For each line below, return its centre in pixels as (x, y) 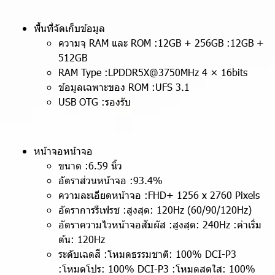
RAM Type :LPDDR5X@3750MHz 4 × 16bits (153, 72)
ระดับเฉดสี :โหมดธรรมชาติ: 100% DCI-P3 (147, 254)
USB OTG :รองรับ (95, 102)
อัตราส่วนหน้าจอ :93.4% (110, 180)
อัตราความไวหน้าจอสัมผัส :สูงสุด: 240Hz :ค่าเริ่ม (160, 224)
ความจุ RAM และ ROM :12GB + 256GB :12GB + (161, 43)
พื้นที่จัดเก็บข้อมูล (69, 28)
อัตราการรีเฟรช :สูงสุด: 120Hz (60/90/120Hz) (155, 210)
